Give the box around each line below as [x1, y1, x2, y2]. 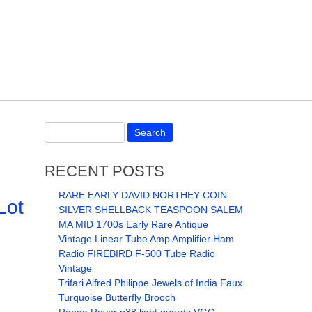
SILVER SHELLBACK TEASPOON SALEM [58, 204, 243, 215]
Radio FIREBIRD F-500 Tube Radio [58, 248, 215, 259]
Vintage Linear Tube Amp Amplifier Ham [58, 233, 234, 244]
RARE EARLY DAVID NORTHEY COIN [58, 189, 227, 201]
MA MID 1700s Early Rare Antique [58, 219, 208, 230]
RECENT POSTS [44, 162, 164, 180]
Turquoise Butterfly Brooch [58, 292, 175, 303]
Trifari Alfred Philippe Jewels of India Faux [58, 277, 242, 288]
